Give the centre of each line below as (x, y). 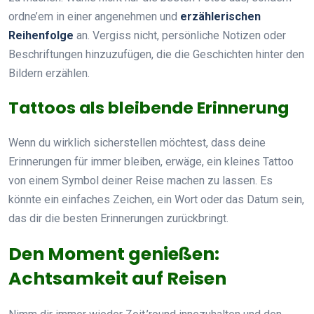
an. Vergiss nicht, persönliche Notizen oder (180, 35)
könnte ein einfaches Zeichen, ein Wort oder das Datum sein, (156, 199)
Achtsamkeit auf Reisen (117, 278)
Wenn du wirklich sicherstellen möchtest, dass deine (137, 142)
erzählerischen (220, 16)
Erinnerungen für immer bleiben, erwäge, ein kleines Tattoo (151, 161)
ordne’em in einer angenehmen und (94, 16)
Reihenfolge (41, 35)
